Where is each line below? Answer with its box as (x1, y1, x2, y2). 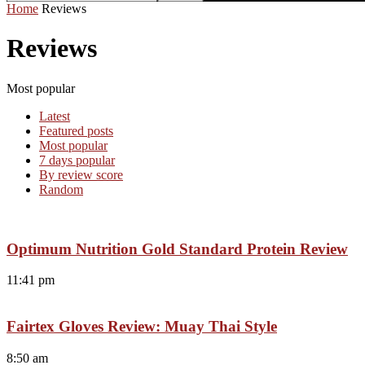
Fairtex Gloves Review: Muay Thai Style (7, 318, 277, 336)
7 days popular (39, 152, 115, 167)
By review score (39, 167, 123, 182)
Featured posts (39, 123, 113, 138)
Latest (39, 108, 70, 123)
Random (39, 182, 83, 196)
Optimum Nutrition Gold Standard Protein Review (7, 240, 348, 257)
